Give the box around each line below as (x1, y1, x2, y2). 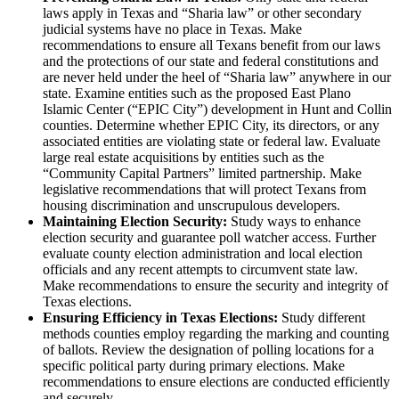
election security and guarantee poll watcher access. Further (43, 230, 376, 246)
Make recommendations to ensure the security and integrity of (43, 278, 388, 294)
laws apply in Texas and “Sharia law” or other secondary (43, 5, 362, 21)
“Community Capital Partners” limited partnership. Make (43, 166, 362, 182)
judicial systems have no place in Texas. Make (43, 21, 302, 37)
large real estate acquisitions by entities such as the (43, 150, 324, 166)
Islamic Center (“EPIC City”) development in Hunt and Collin (43, 102, 392, 118)
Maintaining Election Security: (43, 214, 227, 230)
